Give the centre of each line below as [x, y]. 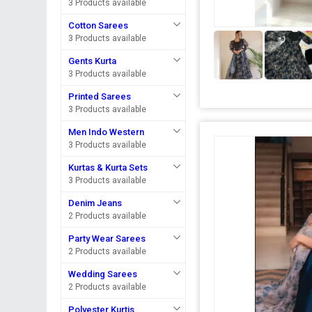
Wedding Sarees [103, 274]
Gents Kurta [93, 61]
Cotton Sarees [99, 25]
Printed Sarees [100, 96]
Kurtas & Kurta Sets [108, 167]
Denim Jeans [95, 203]
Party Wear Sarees [107, 239]
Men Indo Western [107, 132]
